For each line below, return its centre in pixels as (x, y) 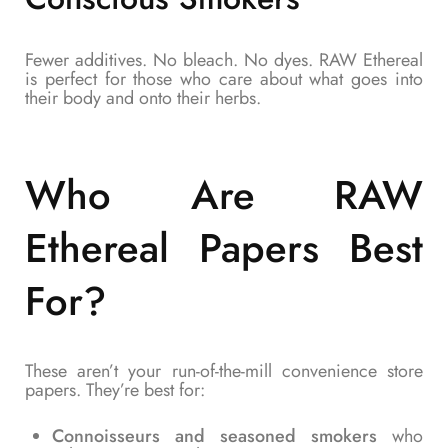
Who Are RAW (224, 195)
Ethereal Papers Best (224, 248)
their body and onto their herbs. (143, 98)
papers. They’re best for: (115, 389)
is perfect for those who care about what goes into (224, 79)
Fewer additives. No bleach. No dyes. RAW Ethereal (224, 60)
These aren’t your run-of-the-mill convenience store (224, 370)
